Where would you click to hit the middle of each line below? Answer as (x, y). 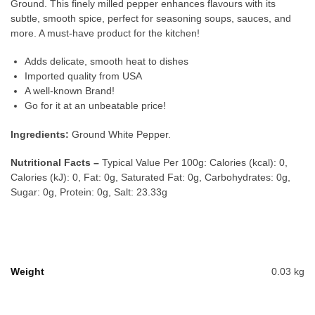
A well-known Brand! (70, 91)
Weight (27, 271)
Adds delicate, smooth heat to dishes (107, 62)
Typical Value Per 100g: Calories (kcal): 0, (193, 163)
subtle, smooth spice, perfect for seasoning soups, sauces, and (151, 18)
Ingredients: (40, 135)
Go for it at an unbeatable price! (95, 106)
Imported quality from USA (83, 76)
